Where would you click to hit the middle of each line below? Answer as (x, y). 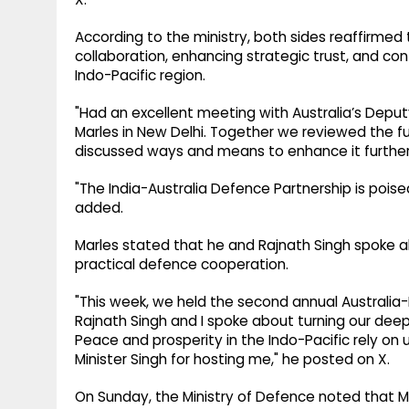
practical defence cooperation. (182, 265)
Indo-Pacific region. (140, 76)
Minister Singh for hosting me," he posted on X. (232, 360)
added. (99, 208)
